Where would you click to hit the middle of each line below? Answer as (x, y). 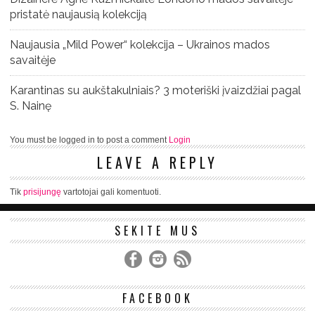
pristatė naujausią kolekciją (78, 14)
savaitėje (33, 60)
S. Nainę (31, 105)
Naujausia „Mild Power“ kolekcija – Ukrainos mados (140, 44)
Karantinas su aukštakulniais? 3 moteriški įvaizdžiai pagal (155, 90)
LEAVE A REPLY (157, 162)
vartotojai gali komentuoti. (111, 192)
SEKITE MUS (157, 230)
